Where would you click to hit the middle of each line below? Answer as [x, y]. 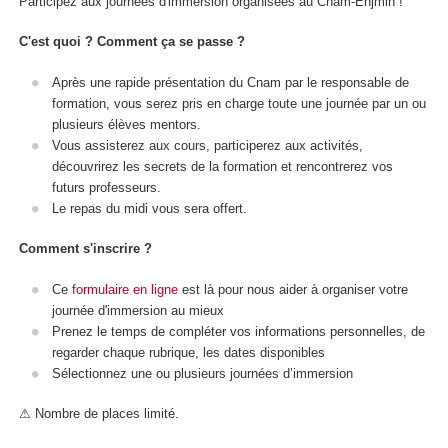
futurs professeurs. [106, 187]
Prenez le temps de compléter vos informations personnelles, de [238, 331]
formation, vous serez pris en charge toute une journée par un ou [238, 103]
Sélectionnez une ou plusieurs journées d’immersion [202, 373]
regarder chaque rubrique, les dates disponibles [188, 352]
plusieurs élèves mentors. [126, 124]
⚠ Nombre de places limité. [99, 414]
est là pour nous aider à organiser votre [292, 289]
